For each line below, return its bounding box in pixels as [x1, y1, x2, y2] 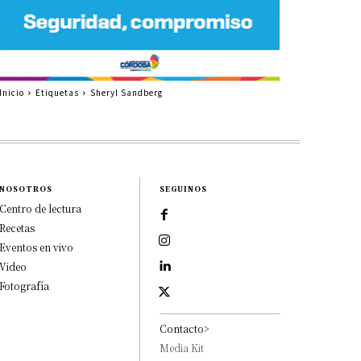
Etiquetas [35, 85, 79, 98]
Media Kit [160, 340, 205, 355]
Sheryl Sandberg [89, 85, 163, 98]
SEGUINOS [160, 183, 208, 194]
